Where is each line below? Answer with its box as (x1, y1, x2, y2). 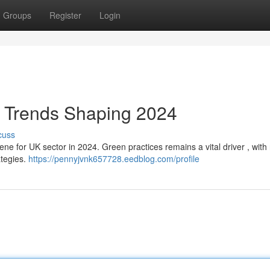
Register (49, 9, 81, 21)
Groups (3, 9, 31, 21)
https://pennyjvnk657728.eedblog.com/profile (28, 152, 199, 165)
